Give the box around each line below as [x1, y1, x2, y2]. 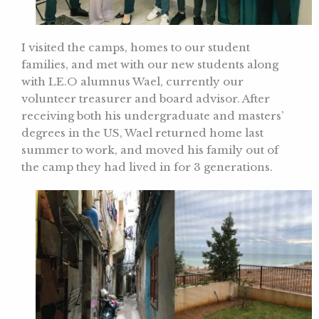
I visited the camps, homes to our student [21, 40, 250, 54]
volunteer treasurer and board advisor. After [21, 91, 270, 105]
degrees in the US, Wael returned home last [21, 125, 263, 140]
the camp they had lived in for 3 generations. [21, 159, 273, 174]
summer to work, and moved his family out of [21, 142, 278, 157]
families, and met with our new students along [21, 57, 278, 71]
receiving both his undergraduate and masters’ [21, 108, 283, 122]
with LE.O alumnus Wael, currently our [21, 74, 244, 88]
